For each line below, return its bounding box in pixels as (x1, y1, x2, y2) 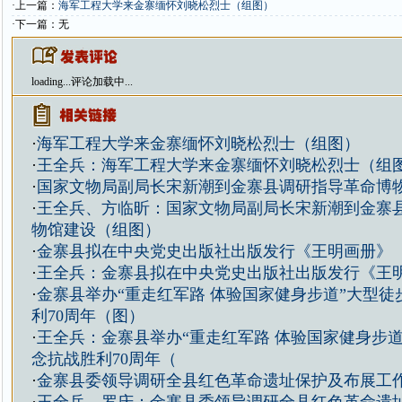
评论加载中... (70, 75, 133, 88)
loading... (31, 75, 71, 88)
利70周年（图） (31, 307, 144, 325)
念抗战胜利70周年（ (31, 350, 177, 368)
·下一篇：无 (11, 18, 69, 31)
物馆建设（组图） (31, 221, 161, 239)
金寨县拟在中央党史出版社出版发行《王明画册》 (36, 242, 392, 260)
